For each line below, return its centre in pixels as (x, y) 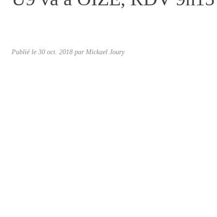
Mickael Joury (105, 52)
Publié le (25, 52)
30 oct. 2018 (55, 52)
